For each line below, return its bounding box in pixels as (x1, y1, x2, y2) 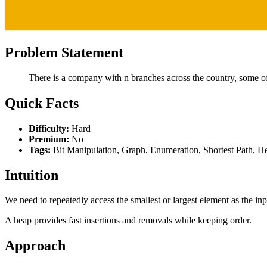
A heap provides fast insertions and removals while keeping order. (5, 215, 252, 226)
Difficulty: (29, 123, 69, 133)
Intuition (5, 167, 58, 183)
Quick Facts (5, 95, 79, 111)
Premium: (29, 133, 69, 144)
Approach (5, 238, 66, 254)
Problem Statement (5, 44, 123, 60)
